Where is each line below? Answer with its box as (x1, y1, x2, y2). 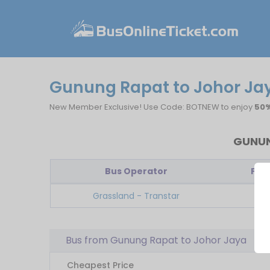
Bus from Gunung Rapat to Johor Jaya (66, 233, 247, 247)
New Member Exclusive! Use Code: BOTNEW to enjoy (49, 101, 255, 113)
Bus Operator (104, 165, 168, 177)
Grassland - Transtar (92, 190, 180, 202)
